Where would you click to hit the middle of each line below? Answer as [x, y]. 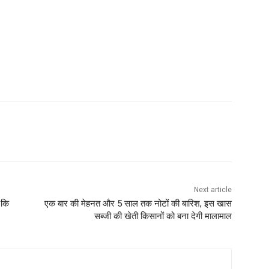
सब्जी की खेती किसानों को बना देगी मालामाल [163, 216]
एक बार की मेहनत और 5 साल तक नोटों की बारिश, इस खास [138, 204]
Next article [213, 190]
